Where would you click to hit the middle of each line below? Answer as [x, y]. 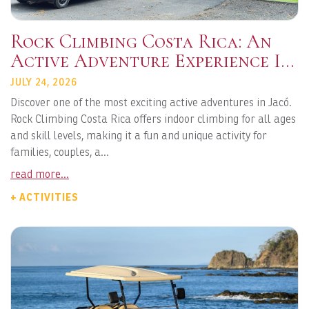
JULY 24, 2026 [44, 82]
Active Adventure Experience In [151, 61]
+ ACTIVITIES [44, 198]
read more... [40, 175]
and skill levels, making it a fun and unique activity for [139, 136]
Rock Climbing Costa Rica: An [141, 42]
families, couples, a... [60, 152]
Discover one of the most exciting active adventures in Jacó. [151, 103]
